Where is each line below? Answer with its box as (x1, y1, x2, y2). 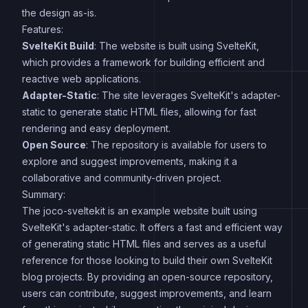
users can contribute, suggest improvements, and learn (22, 287, 272, 299)
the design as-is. (22, 6, 96, 19)
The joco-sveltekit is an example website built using (22, 204, 257, 217)
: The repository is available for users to (86, 138, 267, 151)
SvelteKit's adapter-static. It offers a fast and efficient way (22, 221, 283, 233)
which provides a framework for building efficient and (22, 56, 265, 68)
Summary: (22, 188, 65, 200)
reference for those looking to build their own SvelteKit (22, 254, 272, 266)
